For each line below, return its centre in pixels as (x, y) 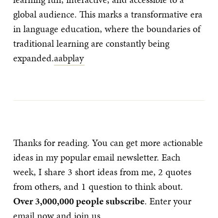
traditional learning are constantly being (91, 43)
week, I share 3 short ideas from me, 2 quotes (102, 172)
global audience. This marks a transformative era (108, 14)
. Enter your (168, 201)
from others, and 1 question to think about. (98, 186)
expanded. (34, 58)
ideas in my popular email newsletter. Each (97, 157)
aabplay (69, 58)
